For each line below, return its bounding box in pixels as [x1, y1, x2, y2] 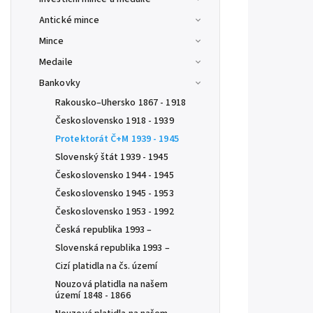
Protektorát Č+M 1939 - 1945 [55, 132, 179, 146]
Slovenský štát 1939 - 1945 [55, 150, 168, 164]
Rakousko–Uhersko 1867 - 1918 [55, 96, 186, 110]
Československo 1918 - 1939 [55, 114, 174, 128]
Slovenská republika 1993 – [55, 241, 170, 255]
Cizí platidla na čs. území [55, 259, 158, 273]
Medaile [39, 55, 73, 69]
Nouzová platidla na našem [55, 277, 168, 291]
